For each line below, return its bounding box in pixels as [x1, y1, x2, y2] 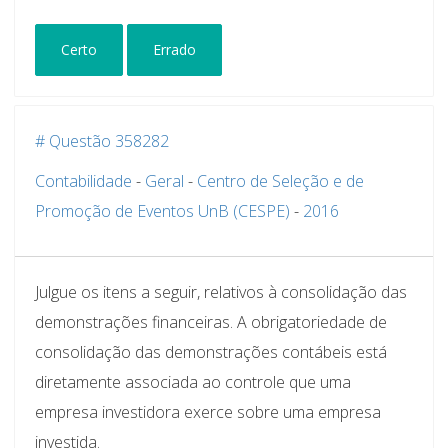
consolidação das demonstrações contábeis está [35, 340, 387, 363]
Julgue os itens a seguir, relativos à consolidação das [35, 280, 407, 303]
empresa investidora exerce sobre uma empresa [35, 400, 381, 423]
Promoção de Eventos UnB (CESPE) [35, 199, 290, 222]
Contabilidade [35, 169, 132, 192]
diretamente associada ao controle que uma [35, 370, 351, 393]
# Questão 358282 [35, 129, 169, 152]
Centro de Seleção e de [197, 169, 364, 192]
